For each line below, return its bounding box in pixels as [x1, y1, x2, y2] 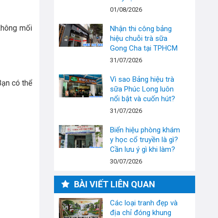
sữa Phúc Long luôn [110, 84, 174, 93]
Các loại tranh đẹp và [110, 198, 178, 207]
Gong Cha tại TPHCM [110, 43, 178, 53]
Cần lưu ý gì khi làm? [110, 145, 175, 154]
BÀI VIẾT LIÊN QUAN [72, 179, 155, 189]
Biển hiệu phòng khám [110, 125, 180, 134]
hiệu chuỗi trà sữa [110, 34, 167, 43]
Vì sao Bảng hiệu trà [110, 74, 174, 84]
